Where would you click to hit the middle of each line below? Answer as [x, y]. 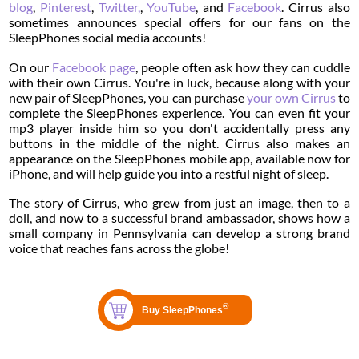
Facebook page [93, 67]
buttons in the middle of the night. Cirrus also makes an [179, 143]
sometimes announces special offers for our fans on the [179, 22]
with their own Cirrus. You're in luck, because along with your [179, 82]
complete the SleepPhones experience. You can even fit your [179, 112]
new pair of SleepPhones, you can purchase [128, 97]
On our [30, 67]
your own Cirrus [291, 97]
